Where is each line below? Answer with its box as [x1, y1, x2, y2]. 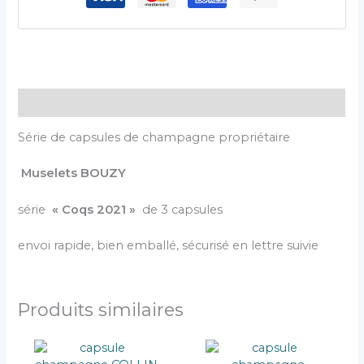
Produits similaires [18, 299, 184, 321]
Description [18, 95, 91, 110]
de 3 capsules [136, 201, 223, 217]
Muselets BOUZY [18, 166, 127, 181]
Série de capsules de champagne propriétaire [18, 129, 291, 145]
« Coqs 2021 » [52, 201, 136, 217]
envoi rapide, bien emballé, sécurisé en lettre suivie [18, 237, 319, 253]
